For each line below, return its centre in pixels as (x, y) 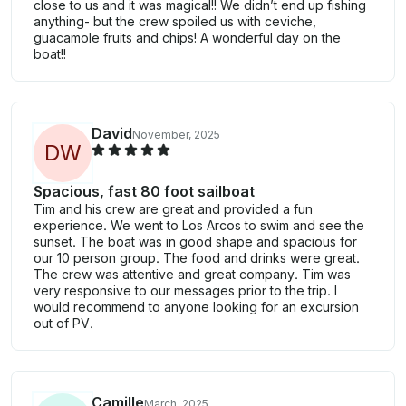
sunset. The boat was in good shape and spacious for (195, 241)
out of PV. (63, 323)
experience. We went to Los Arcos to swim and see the (199, 225)
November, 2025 (176, 134)
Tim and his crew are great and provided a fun (173, 208)
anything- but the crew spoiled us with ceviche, (175, 21)
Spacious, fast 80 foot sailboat (144, 191)
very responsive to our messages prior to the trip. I (185, 290)
